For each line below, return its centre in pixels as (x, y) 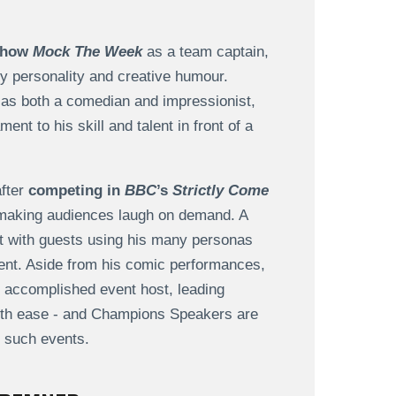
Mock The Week (87, 52)
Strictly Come (220, 191)
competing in (76, 191)
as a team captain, (205, 52)
